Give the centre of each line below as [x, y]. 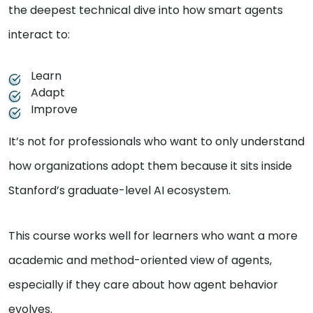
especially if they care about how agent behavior [143, 285]
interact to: [39, 35]
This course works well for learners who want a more [153, 236]
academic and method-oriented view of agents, [140, 261]
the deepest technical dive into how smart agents [146, 10]
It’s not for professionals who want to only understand [156, 142]
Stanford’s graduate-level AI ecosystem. [121, 191]
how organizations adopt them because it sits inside [150, 166]
